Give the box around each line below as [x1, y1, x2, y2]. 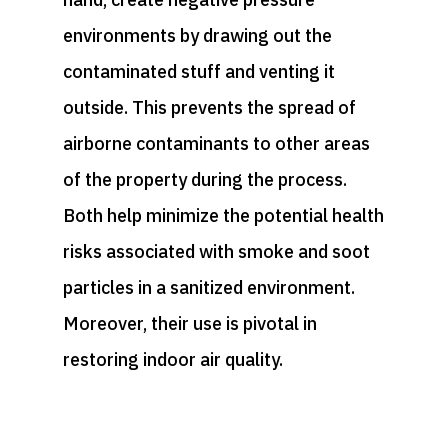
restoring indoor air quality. [62, 347, 283, 371]
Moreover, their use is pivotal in [62, 311, 317, 335]
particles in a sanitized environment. [62, 275, 355, 299]
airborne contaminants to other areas [62, 131, 370, 155]
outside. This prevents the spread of [62, 95, 356, 119]
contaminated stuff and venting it [62, 59, 335, 83]
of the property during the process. [62, 167, 347, 191]
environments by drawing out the [62, 23, 332, 47]
